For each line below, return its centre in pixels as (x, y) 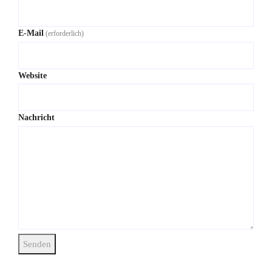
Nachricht (36, 118)
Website (32, 75)
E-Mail (31, 33)
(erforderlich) (64, 34)
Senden (37, 244)
